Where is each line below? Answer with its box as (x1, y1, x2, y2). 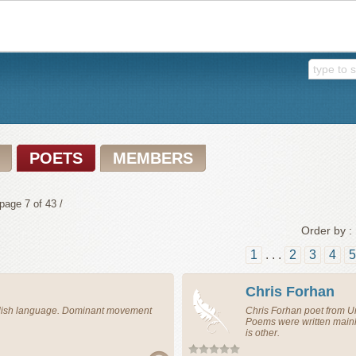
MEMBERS (113, 149, 193, 167)
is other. (246, 327, 280, 339)
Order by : (301, 224, 352, 237)
